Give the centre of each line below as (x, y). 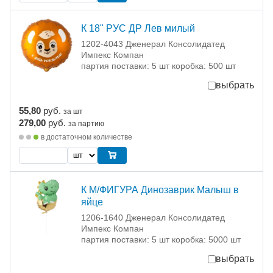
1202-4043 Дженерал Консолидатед (153, 44)
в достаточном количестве (87, 137)
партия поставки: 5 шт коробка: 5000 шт (161, 240)
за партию (86, 124)
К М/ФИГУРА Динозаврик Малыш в (160, 190)
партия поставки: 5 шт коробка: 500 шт (158, 66)
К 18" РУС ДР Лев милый (138, 29)
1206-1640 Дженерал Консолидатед (153, 218)
